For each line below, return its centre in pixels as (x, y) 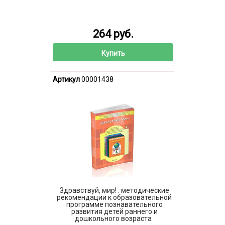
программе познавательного (114, 204)
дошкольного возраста (113, 218)
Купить (113, 53)
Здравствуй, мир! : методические (114, 190)
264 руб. (113, 34)
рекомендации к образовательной (114, 197)
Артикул (66, 79)
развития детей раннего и (114, 211)
